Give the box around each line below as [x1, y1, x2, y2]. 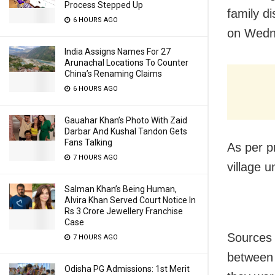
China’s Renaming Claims [64, 69, 162, 79]
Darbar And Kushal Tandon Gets [64, 126, 187, 136]
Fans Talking [64, 137, 112, 147]
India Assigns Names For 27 [64, 47, 171, 56]
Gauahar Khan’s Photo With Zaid [64, 115, 187, 125]
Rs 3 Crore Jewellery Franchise [64, 206, 183, 216]
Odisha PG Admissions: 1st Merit [64, 264, 190, 274]
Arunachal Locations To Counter [64, 58, 188, 68]
